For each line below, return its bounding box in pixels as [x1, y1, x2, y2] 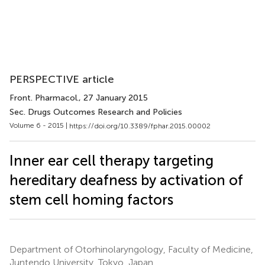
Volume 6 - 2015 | [9, 121, 69, 130]
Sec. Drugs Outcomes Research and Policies [9, 107, 182, 117]
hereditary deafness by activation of [9, 171, 243, 189]
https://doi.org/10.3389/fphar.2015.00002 [69, 121, 211, 130]
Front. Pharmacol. [9, 93, 79, 103]
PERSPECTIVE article [9, 73, 114, 86]
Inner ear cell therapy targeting [9, 151, 214, 169]
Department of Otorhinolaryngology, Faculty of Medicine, [9, 243, 253, 255]
